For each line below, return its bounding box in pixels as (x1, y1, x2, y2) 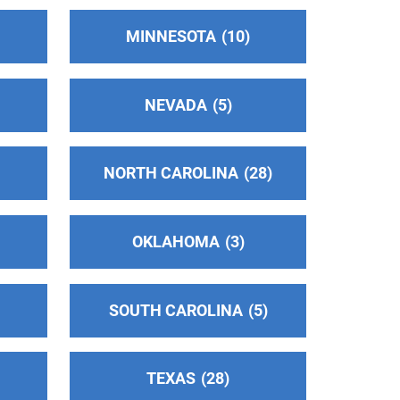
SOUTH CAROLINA (108, 300, 243, 320)
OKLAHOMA (131, 231, 220, 251)
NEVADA (144, 95, 207, 114)
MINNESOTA (126, 26, 217, 46)
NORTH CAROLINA (104, 163, 239, 183)
